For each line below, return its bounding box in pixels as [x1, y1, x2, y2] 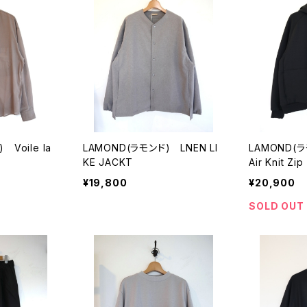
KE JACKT [82, 156, 134, 168]
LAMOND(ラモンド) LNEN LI [82, 141, 218, 153]
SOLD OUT [249, 199, 304, 212]
